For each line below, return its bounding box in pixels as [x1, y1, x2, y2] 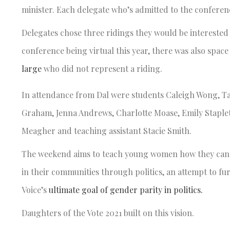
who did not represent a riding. [42, 63, 166, 74]
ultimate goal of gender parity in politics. [49, 184, 205, 195]
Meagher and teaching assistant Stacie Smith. [22, 125, 196, 136]
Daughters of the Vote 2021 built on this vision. [22, 207, 198, 218]
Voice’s [22, 184, 49, 195]
